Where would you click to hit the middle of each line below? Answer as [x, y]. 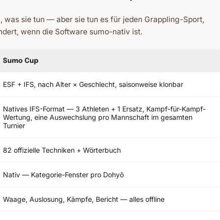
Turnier [14, 125]
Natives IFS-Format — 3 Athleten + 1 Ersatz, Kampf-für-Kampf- [104, 109]
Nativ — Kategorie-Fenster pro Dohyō [63, 175]
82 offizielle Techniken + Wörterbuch [62, 150]
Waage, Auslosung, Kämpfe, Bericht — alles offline [84, 199]
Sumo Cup [21, 61]
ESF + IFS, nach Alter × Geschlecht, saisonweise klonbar [93, 84]
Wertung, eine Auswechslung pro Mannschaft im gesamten [98, 117]
